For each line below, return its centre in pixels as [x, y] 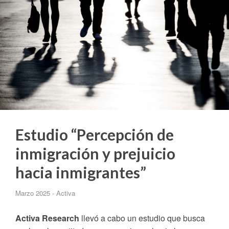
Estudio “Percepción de [95, 134]
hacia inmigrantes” [81, 172]
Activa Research [47, 218]
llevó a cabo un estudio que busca [142, 218]
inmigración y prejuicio [95, 153]
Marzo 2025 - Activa [45, 193]
